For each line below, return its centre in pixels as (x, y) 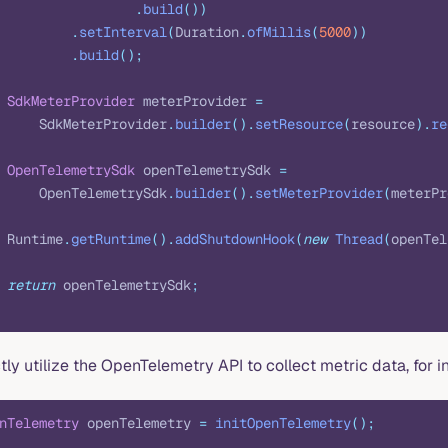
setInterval (123, 31)
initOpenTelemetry (279, 422)
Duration (207, 31)
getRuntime (111, 238)
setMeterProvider (319, 192)
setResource (299, 123)
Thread (355, 238)
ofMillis (279, 31)
